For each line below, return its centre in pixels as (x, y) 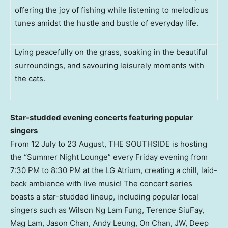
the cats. (30, 78)
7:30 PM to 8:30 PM (46, 170)
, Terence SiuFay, (173, 210)
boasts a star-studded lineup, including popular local (104, 196)
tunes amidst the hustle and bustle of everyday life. (107, 23)
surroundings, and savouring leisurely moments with (109, 65)
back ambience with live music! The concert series (101, 183)
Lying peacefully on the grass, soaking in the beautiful (111, 52)
